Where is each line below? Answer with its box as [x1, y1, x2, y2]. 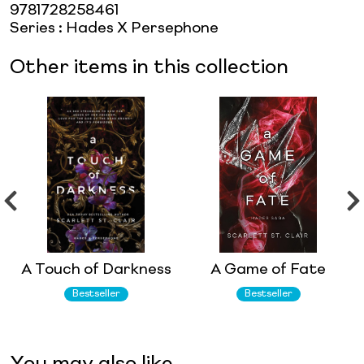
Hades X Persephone [66, 20, 219, 36]
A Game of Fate [210, 262, 326, 277]
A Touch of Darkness [20, 262, 171, 277]
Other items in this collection [10, 58, 288, 78]
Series [10, 20, 55, 36]
